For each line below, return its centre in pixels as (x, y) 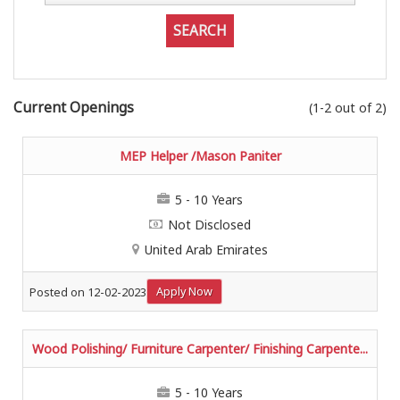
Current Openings (74, 108)
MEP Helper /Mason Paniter (200, 156)
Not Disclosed (209, 224)
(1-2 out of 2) (348, 108)
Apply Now (184, 292)
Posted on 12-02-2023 (88, 293)
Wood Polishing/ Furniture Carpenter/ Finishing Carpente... (200, 349)
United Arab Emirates (206, 249)
